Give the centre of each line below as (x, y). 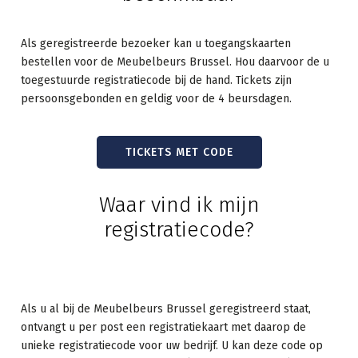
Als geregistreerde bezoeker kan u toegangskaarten (156, 44)
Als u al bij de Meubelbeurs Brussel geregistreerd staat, (166, 309)
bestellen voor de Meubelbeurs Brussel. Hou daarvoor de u (175, 62)
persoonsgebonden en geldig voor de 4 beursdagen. (157, 99)
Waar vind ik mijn (179, 205)
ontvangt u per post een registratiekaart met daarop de (164, 327)
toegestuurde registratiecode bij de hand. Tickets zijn (157, 80)
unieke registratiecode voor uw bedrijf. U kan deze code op (172, 346)
